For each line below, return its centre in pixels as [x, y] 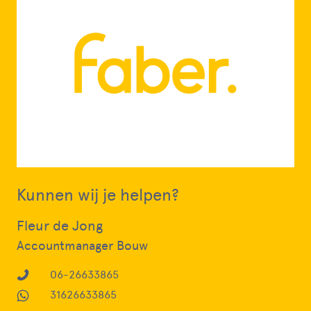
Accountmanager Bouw [82, 246]
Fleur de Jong [60, 226]
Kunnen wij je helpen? [98, 195]
